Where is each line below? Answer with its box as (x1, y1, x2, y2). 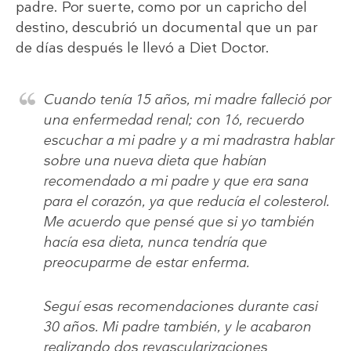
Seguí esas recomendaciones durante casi (43, 296, 317, 316)
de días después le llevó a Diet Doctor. (16, 38, 270, 57)
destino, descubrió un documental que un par (16, 17, 318, 37)
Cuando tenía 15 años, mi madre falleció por (43, 89, 331, 109)
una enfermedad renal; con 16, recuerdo (43, 110, 304, 129)
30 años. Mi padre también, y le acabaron (43, 317, 311, 336)
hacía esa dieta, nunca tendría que (43, 232, 266, 251)
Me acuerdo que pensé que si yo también (43, 212, 314, 231)
